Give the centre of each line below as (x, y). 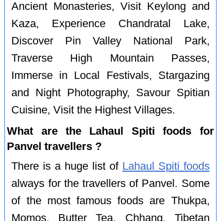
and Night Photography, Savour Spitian (110, 92)
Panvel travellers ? (55, 146)
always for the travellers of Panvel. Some (110, 184)
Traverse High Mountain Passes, (110, 58)
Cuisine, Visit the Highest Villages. (93, 110)
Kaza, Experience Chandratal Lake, (110, 23)
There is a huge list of (67, 166)
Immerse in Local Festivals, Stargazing (110, 75)
